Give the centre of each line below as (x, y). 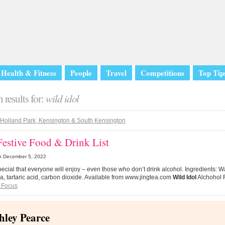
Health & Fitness (29, 73)
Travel (116, 73)
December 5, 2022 (24, 156)
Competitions (162, 73)
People (81, 73)
